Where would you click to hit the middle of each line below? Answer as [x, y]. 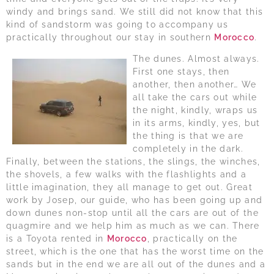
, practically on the [192, 239]
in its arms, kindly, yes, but [197, 123]
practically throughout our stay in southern [110, 37]
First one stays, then [181, 72]
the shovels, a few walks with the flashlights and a [127, 175]
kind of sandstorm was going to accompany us [117, 24]
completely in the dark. [188, 149]
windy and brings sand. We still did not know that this [135, 11]
